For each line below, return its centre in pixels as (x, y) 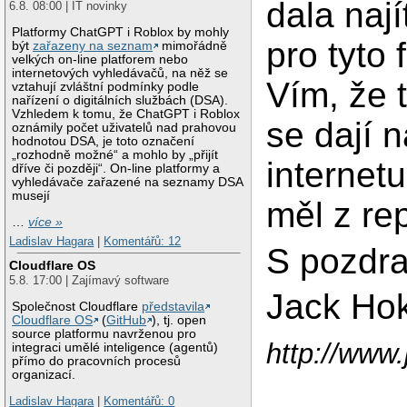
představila (174, 306)
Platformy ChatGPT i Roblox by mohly (121, 33)
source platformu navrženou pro (104, 333)
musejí (31, 196)
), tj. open (179, 320)
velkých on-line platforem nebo (100, 60)
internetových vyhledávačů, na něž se (120, 74)
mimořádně (193, 46)
